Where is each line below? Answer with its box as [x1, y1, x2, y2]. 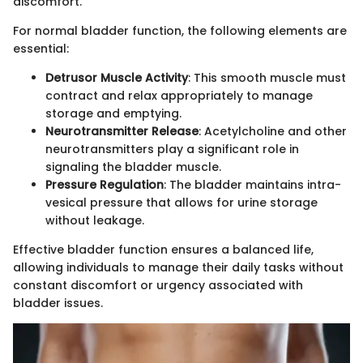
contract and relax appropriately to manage [45, 87, 313, 104]
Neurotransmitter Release [45, 122, 199, 139]
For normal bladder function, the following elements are [13, 22, 347, 39]
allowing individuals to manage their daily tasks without [13, 258, 344, 275]
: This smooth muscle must [188, 69, 346, 86]
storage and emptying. [45, 105, 181, 122]
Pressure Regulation [45, 176, 164, 193]
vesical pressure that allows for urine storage [45, 194, 318, 211]
